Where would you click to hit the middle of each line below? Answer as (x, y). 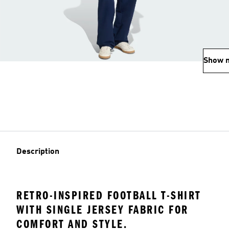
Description (38, 152)
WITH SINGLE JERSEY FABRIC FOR (102, 210)
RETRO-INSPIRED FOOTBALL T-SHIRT (109, 196)
